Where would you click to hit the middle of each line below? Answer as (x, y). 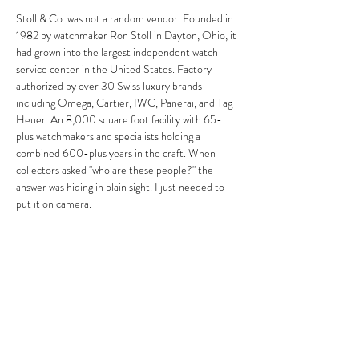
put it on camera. (54, 204)
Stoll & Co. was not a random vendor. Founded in (126, 18)
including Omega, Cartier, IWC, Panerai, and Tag (125, 103)
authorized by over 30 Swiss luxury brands (110, 86)
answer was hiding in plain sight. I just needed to (121, 187)
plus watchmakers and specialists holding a (109, 136)
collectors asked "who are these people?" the (116, 170)
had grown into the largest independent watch (118, 52)
